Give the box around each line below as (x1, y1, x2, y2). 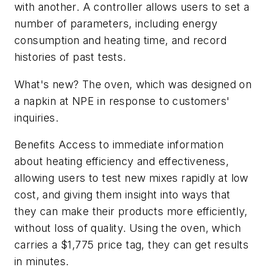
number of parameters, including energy (14, 17, 218, 30)
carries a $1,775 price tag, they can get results (14, 238, 249, 252)
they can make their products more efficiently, (14, 205, 248, 218)
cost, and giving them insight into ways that (14, 188, 231, 201)
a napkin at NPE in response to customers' (14, 94, 230, 107)
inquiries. (14, 111, 59, 124)
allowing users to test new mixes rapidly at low (14, 172, 249, 185)
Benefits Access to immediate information (14, 138, 223, 151)
